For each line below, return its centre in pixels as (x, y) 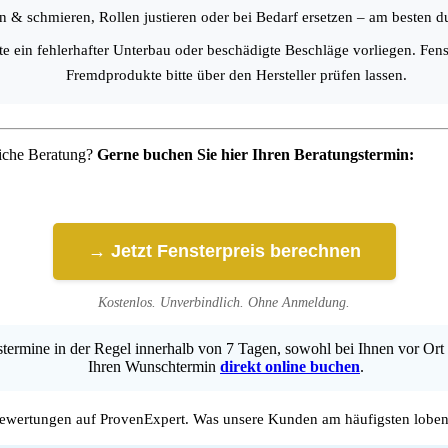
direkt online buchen (290, 367)
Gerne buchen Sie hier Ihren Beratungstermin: (255, 155)
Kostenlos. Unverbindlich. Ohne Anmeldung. (224, 303)
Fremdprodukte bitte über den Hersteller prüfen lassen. (236, 75)
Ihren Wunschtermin (154, 367)
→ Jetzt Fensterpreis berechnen (224, 251)
